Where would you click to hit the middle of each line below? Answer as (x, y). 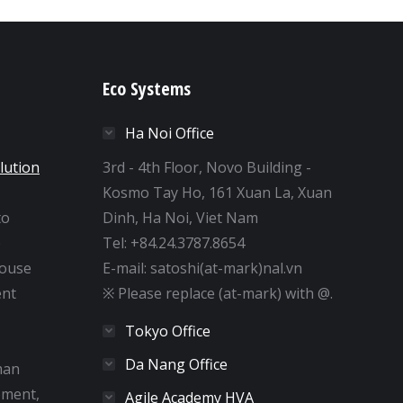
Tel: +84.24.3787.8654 (173, 242)
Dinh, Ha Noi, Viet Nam (180, 217)
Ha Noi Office (169, 133)
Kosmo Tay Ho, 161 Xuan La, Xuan (217, 192)
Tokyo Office (167, 331)
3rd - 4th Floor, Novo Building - (206, 167)
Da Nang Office (176, 364)
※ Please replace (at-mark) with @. (217, 293)
